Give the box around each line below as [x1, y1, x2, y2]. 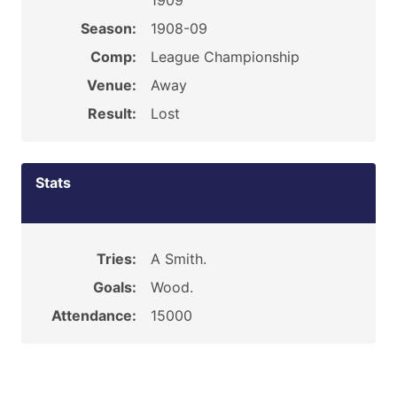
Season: [80, 19, 136, 37]
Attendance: [51, 307, 136, 324]
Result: [87, 105, 136, 122]
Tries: [96, 250, 136, 268]
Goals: [92, 278, 136, 296]
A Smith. [150, 250, 206, 268]
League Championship [150, 48, 300, 66]
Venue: [86, 76, 136, 94]
